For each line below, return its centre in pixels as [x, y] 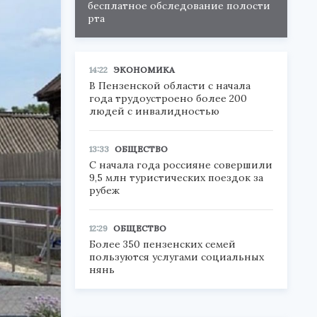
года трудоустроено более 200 [168, 98]
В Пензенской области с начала [170, 86]
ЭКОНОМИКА [144, 70]
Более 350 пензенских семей [162, 244]
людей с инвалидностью [154, 111]
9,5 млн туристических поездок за [176, 178]
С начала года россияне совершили [181, 165]
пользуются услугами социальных [177, 257]
